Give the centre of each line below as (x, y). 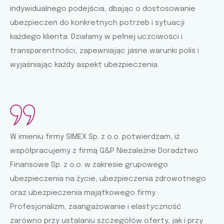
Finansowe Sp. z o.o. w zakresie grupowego (89, 165)
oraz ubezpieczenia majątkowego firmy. (83, 193)
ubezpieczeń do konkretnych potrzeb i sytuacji (97, 23)
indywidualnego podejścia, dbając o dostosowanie (103, 9)
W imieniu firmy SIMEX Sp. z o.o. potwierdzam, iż (95, 137)
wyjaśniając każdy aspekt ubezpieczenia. (84, 65)
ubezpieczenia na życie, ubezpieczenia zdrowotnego (108, 179)
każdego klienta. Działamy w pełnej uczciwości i (96, 37)
